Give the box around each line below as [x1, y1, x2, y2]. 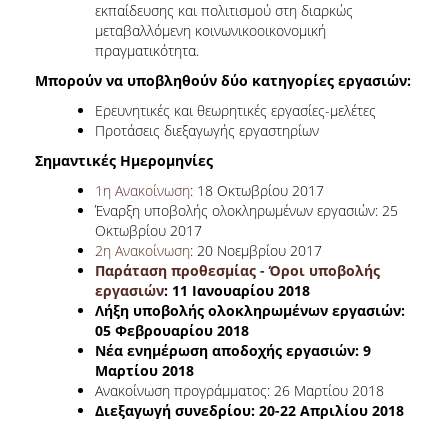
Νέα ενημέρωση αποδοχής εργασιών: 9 [95, 340, 371, 360]
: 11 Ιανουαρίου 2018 [164, 280, 310, 300]
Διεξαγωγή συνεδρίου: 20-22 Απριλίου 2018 [95, 400, 404, 420]
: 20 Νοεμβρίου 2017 [190, 240, 322, 260]
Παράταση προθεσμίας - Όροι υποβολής [95, 260, 380, 280]
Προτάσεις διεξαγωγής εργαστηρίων [95, 120, 319, 140]
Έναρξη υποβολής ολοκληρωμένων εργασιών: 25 [95, 200, 398, 220]
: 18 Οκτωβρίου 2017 [190, 180, 324, 200]
